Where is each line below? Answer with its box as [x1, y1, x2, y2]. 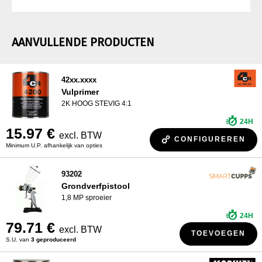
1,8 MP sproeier [61, 193, 112, 202]
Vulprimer [61, 87, 99, 96]
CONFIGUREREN [174, 135, 246, 144]
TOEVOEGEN [191, 229, 246, 238]
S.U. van [6, 236, 31, 243]
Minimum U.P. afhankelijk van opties [6, 142, 102, 149]
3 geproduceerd [31, 236, 76, 243]
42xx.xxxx [61, 75, 96, 84]
